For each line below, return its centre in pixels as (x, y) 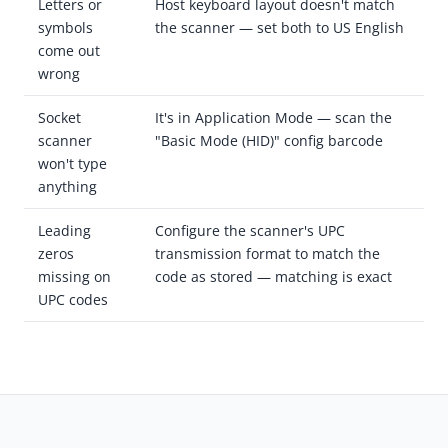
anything (67, 187)
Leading (64, 231)
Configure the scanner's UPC (250, 231)
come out (69, 51)
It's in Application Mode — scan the (273, 118)
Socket (59, 118)
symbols (65, 28)
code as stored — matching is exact (273, 277)
